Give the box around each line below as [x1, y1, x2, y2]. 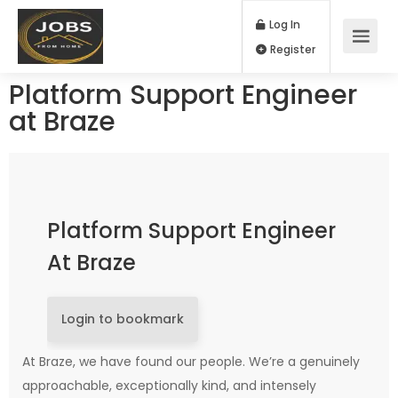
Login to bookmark [61, 310, 184, 328]
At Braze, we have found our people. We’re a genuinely [22, 353, 360, 370]
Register [314, 49, 371, 67]
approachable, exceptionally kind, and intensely [22, 377, 316, 394]
